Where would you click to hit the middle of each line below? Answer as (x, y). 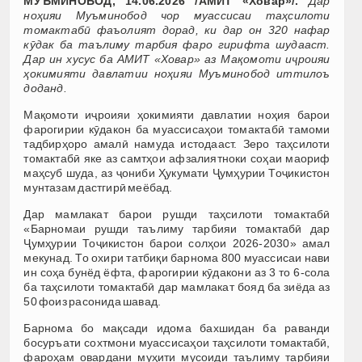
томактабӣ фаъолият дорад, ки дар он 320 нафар (177, 29)
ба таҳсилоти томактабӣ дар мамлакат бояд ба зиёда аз (177, 286)
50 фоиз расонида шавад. (93, 301)
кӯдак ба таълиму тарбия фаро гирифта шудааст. (177, 44)
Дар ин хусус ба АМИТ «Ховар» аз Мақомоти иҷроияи (177, 59)
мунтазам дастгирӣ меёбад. (98, 187)
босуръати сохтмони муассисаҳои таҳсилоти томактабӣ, (177, 342)
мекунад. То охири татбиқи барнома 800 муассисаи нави (177, 257)
